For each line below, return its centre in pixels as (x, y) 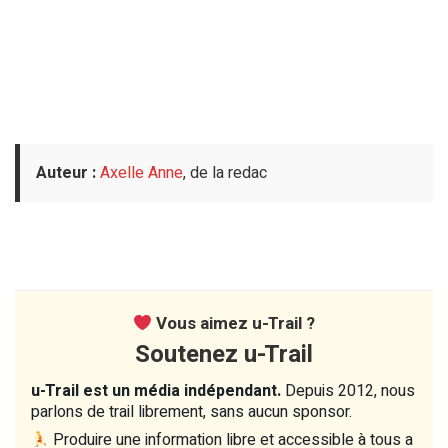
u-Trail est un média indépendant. (156, 391)
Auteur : (66, 173)
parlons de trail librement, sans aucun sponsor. (191, 412)
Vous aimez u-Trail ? (234, 324)
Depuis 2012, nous (348, 391)
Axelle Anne (141, 173)
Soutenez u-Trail (224, 355)
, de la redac (225, 173)
